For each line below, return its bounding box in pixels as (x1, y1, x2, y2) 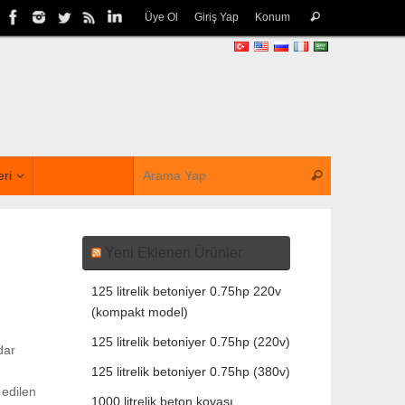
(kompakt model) (91, 305, 188, 320)
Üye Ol (145, 11, 178, 24)
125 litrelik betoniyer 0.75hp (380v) (91, 364, 290, 380)
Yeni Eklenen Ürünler (105, 245, 242, 261)
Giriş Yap (194, 11, 239, 24)
